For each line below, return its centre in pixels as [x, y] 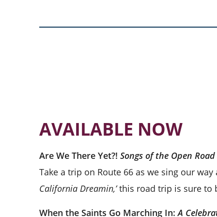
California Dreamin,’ [78, 188]
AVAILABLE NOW [111, 129]
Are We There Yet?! [79, 155]
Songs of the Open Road [167, 155]
